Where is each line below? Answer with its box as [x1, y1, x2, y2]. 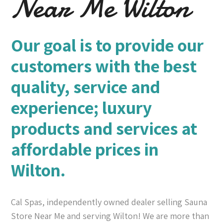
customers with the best [11, 54, 197, 78]
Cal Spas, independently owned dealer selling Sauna [11, 196, 208, 208]
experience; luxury [11, 96, 152, 119]
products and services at [11, 116, 198, 140]
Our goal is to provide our [11, 33, 204, 57]
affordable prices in [11, 137, 159, 161]
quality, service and [11, 75, 161, 99]
